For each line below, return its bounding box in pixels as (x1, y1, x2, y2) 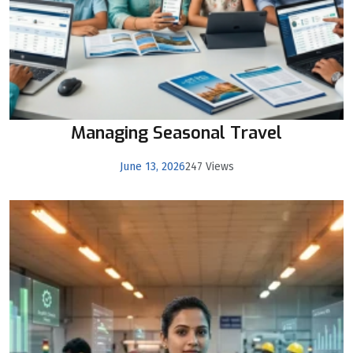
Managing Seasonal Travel (71, 121, 282, 145)
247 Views (184, 160, 234, 174)
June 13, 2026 (119, 160, 185, 174)
